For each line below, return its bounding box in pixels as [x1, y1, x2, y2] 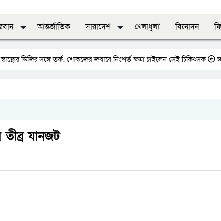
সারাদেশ [85, 21, 112, 32]
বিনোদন [175, 21, 199, 32]
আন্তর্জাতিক [37, 21, 70, 32]
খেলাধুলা [135, 21, 160, 32]
